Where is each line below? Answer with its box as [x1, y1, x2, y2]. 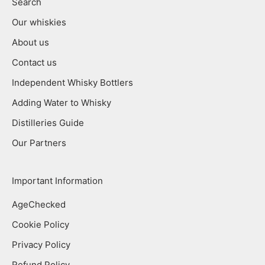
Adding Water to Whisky [12, 97, 111, 109]
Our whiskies [12, 17, 66, 28]
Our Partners [12, 137, 66, 149]
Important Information [12, 175, 103, 187]
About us [12, 37, 49, 49]
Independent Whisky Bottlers [12, 77, 133, 89]
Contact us [12, 57, 57, 69]
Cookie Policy [12, 219, 69, 231]
